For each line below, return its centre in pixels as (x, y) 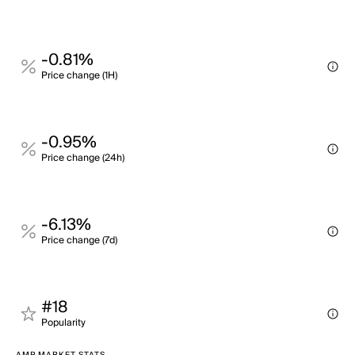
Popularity (63, 323)
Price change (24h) (83, 158)
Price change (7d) (79, 240)
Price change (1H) (79, 76)
